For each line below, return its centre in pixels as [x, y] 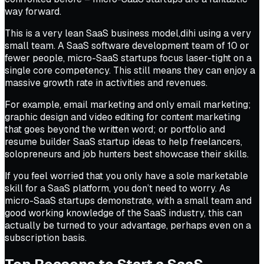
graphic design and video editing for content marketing [123, 117]
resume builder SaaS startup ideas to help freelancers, [123, 141]
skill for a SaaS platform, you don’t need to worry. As [118, 188]
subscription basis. [46, 237]
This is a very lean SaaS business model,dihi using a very [128, 33]
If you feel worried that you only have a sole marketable [126, 176]
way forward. [33, 11]
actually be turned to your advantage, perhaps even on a [128, 225]
